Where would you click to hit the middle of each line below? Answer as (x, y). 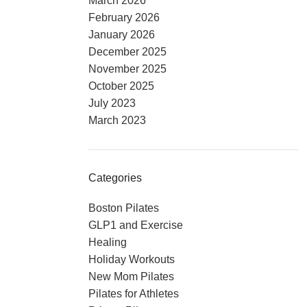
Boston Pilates (123, 208)
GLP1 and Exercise (135, 225)
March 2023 (117, 120)
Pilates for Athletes (133, 294)
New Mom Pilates (131, 277)
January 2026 (121, 35)
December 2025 (127, 52)
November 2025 (127, 69)
